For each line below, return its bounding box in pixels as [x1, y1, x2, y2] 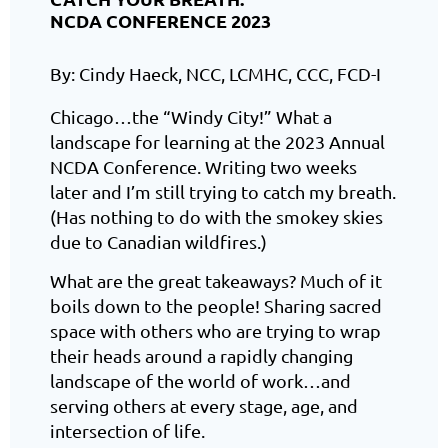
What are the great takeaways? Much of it [50, 269, 382, 291]
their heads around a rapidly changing [50, 344, 353, 366]
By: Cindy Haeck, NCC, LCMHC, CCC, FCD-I [50, 62, 381, 84]
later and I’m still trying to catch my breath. [50, 180, 396, 202]
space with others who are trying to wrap [50, 319, 381, 341]
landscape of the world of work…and [50, 369, 351, 391]
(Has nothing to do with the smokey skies [50, 205, 383, 227]
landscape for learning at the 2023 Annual [50, 130, 385, 152]
